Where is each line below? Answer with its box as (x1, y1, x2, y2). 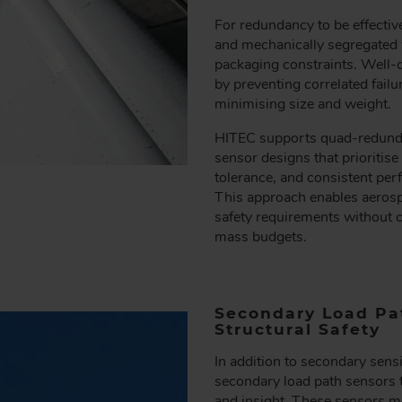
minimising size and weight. (214, 94, 391, 115)
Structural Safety (214, 319, 380, 338)
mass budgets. (214, 227, 307, 248)
